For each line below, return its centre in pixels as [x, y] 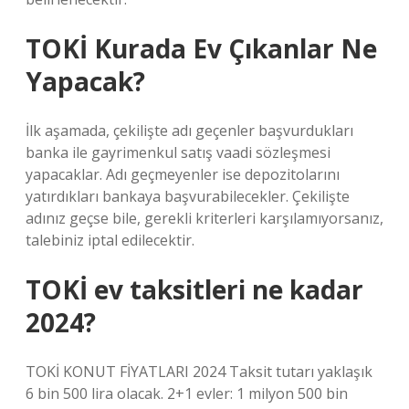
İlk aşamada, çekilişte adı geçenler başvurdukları [189, 131]
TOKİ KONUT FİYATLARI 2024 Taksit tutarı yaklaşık [199, 372]
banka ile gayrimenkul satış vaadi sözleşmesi [178, 152]
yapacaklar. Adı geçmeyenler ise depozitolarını [183, 174]
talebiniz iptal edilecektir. [110, 240]
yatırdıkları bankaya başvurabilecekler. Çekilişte [188, 196]
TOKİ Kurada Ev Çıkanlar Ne [201, 48]
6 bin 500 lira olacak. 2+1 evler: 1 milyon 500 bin [187, 393]
